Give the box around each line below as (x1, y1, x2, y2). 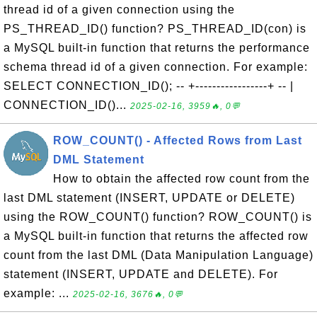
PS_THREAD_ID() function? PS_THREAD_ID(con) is (4, 23, 306, 35)
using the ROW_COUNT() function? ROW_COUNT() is (4, 211, 312, 223)
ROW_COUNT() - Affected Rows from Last (53, 134, 302, 146)
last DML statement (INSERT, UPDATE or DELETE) (4, 192, 295, 204)
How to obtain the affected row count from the (53, 173, 310, 185)
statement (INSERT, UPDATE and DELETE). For (4, 268, 278, 280)
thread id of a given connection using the (4, 4, 235, 16)
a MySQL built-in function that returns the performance (4, 42, 310, 54)
